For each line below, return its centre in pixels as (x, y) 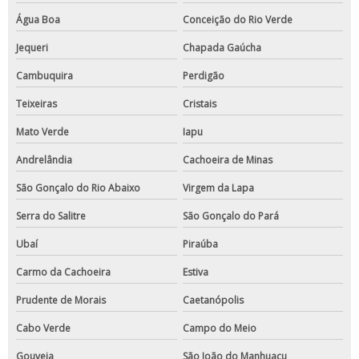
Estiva (195, 272)
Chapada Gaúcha (222, 48)
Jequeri (32, 48)
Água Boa (38, 20)
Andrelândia (44, 160)
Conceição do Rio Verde (237, 20)
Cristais (199, 104)
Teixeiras (36, 104)
